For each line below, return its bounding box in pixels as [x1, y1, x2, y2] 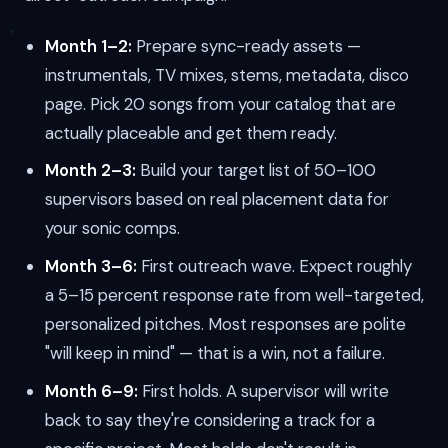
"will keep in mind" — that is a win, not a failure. [44, 342, 385, 365]
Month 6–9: [44, 379, 138, 402]
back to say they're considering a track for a [44, 408, 375, 431]
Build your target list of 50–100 [135, 159, 376, 182]
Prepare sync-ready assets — [131, 34, 361, 57]
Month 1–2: [44, 34, 132, 57]
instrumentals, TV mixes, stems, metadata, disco [44, 63, 409, 86]
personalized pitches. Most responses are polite [44, 313, 406, 336]
